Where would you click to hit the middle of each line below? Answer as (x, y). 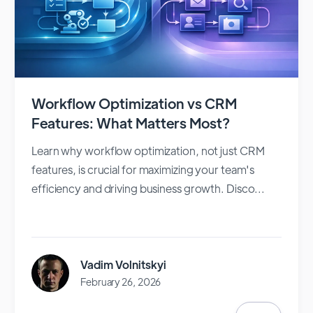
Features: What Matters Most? (131, 123)
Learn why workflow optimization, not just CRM (148, 151)
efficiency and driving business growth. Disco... (148, 189)
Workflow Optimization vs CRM (134, 103)
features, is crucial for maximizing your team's (143, 170)
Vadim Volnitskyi (123, 265)
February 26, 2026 (121, 282)
